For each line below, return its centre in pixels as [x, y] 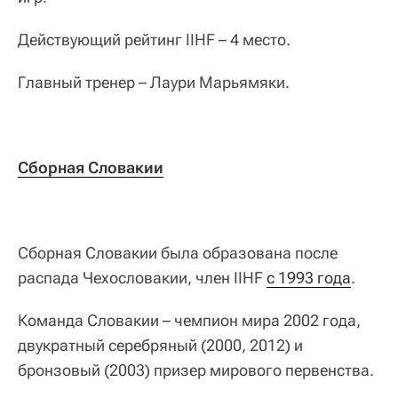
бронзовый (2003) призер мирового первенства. [196, 370]
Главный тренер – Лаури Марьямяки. [154, 83]
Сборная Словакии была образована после [178, 253]
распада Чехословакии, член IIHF [142, 278]
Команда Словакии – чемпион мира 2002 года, [189, 321]
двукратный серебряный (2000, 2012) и [160, 346]
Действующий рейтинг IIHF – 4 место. [154, 40]
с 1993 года [309, 278]
